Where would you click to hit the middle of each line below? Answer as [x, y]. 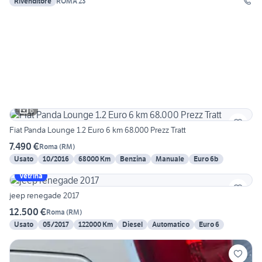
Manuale [170, 159]
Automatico [171, 225]
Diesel [132, 225]
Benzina [133, 159]
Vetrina [31, 176]
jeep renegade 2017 [44, 196]
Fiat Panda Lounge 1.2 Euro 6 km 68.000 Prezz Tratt [98, 130]
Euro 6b [206, 159]
